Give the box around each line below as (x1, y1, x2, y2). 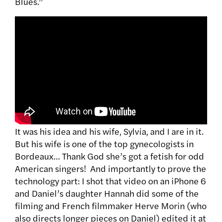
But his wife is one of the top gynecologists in (15, 137, 194, 150)
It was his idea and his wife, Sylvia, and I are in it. (15, 124, 204, 137)
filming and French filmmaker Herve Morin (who (15, 199, 207, 212)
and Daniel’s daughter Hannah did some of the (15, 186, 199, 199)
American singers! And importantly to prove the (15, 162, 206, 174)
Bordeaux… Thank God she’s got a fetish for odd (15, 149, 204, 162)
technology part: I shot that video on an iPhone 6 (15, 174, 206, 187)
